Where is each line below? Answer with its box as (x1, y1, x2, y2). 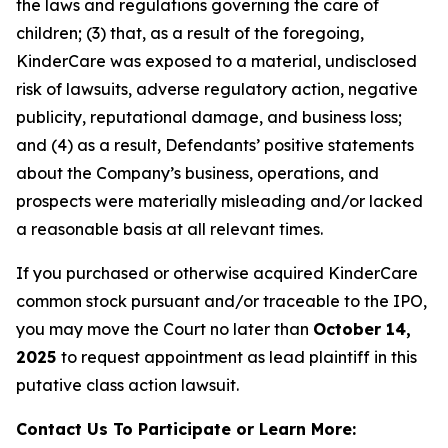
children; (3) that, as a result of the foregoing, (16, 23, 364, 43)
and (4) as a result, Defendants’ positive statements (16, 135, 414, 155)
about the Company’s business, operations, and (16, 163, 379, 183)
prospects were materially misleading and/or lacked (16, 191, 423, 211)
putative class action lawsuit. (16, 375, 239, 395)
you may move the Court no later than (16, 319, 313, 339)
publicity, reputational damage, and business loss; (16, 107, 402, 127)
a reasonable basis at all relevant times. (16, 219, 323, 239)
